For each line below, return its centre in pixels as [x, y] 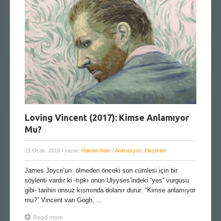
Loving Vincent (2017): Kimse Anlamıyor [107, 117]
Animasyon [128, 150]
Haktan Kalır [96, 150]
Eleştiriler [155, 150]
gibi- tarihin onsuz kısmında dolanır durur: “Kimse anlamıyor [110, 190]
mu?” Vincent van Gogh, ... [63, 200]
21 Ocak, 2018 [43, 150]
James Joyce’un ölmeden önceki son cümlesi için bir [101, 170]
